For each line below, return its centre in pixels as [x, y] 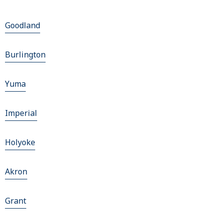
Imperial [21, 113]
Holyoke [20, 142]
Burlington [25, 55]
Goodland [23, 26]
